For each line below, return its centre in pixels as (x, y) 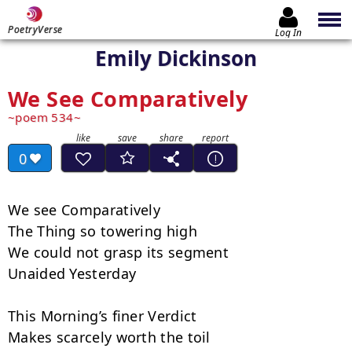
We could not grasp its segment (118, 252)
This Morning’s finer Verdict (103, 316)
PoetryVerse (35, 29)
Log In (288, 32)
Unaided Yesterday (72, 273)
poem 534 (44, 117)
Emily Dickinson (176, 58)
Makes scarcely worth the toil (109, 337)
